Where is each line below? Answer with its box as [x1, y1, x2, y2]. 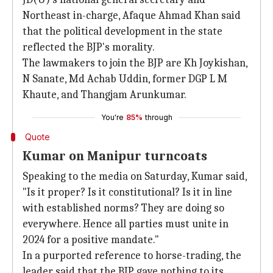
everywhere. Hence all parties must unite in [23, 218, 229, 230]
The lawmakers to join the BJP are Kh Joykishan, [23, 57, 247, 69]
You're [101, 113, 124, 122]
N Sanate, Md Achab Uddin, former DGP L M [23, 73, 227, 85]
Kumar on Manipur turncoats [23, 148, 207, 164]
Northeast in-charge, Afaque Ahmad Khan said [23, 9, 241, 22]
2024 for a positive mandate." [23, 233, 159, 246]
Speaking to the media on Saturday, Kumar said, [23, 170, 247, 183]
